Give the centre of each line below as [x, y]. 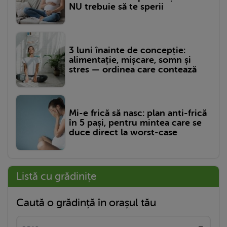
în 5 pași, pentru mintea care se [135, 122]
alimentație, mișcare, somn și [130, 60]
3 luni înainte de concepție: [127, 50]
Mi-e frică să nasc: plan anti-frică [138, 113]
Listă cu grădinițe [56, 177]
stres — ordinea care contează [133, 69]
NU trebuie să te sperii [116, 6]
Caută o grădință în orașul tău [86, 203]
